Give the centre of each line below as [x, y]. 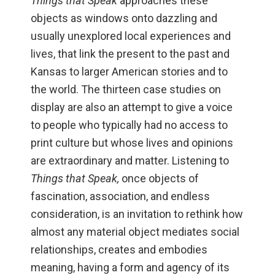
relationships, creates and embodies [119, 250]
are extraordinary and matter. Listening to [130, 161]
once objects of [159, 179]
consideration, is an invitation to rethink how [137, 214]
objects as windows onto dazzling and [124, 18]
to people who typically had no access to [129, 125]
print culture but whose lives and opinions [132, 143]
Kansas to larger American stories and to [129, 72]
